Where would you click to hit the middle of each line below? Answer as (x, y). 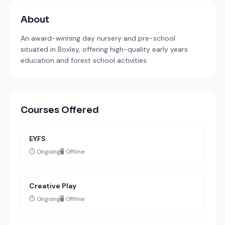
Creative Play (53, 186)
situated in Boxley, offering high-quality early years (104, 49)
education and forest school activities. (84, 60)
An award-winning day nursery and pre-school (98, 38)
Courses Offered (60, 110)
